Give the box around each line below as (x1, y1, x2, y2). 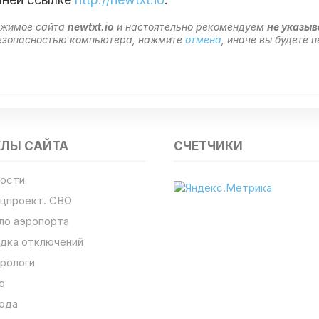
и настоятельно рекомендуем (114, 21, 268, 33)
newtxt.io (68, 21, 115, 33)
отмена (185, 33, 222, 46)
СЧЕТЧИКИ (173, 139, 243, 154)
